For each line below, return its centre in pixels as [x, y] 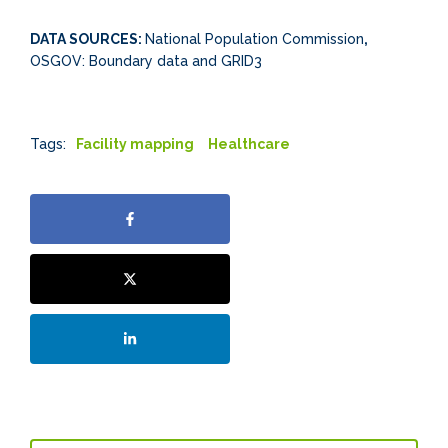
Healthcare [249, 144]
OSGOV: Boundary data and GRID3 [146, 61]
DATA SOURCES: [87, 39]
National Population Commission [254, 39]
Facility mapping [135, 144]
